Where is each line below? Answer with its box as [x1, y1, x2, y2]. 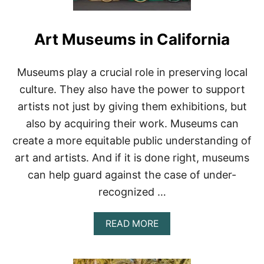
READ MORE [105, 218, 159, 230]
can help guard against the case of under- [28, 169, 236, 181]
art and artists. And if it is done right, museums [15, 151, 249, 164]
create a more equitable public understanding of [12, 134, 252, 147]
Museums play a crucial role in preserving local [16, 66, 247, 79]
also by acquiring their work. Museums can [25, 117, 239, 130]
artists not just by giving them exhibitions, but [17, 100, 247, 113]
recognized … [98, 186, 166, 199]
